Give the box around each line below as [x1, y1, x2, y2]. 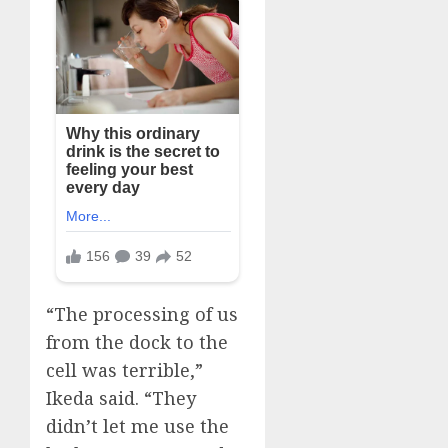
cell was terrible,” [46, 357, 203, 382]
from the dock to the [46, 329, 228, 354]
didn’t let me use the [46, 413, 229, 438]
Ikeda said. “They [46, 385, 196, 410]
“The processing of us [46, 301, 238, 326]
